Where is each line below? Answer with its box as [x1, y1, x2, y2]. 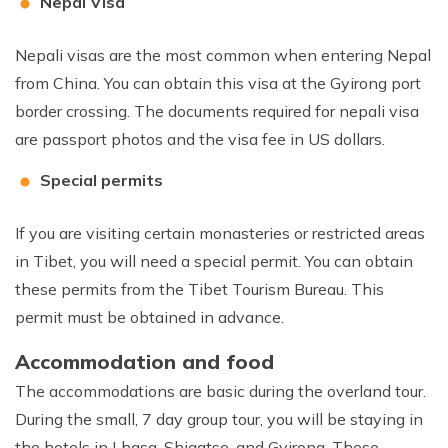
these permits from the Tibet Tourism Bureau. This [15, 278, 384, 299]
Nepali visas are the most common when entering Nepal [15, 44, 431, 65]
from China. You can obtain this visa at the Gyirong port [15, 72, 421, 93]
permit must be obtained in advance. [15, 306, 288, 327]
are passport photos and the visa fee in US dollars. [15, 128, 385, 149]
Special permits [40, 169, 163, 190]
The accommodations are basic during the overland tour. [15, 380, 426, 401]
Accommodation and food [15, 348, 274, 374]
